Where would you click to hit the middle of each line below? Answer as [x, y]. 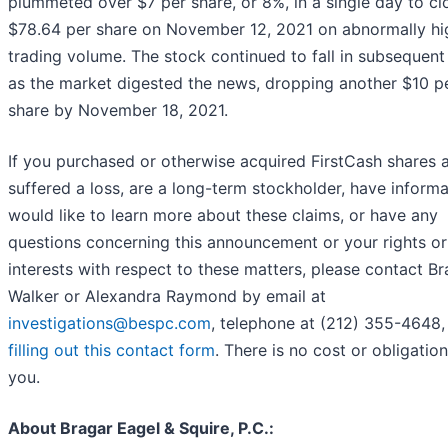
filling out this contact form [111, 350]
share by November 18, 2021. [118, 110]
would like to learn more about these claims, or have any [223, 215]
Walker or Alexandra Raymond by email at [167, 296]
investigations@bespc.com [109, 323]
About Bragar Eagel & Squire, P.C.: [141, 428]
